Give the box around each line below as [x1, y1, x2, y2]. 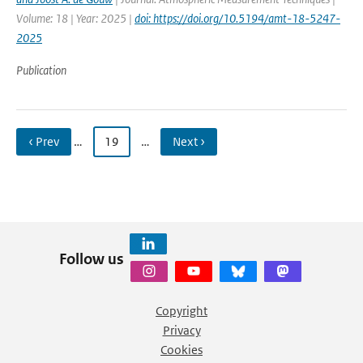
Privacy [162, 322, 201, 338]
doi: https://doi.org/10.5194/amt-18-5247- [135, 11, 340, 26]
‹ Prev [28, 134, 59, 149]
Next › [173, 134, 205, 149]
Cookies [160, 342, 203, 357]
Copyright [156, 303, 207, 318]
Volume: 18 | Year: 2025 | [16, 11, 135, 26]
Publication [16, 62, 66, 78]
